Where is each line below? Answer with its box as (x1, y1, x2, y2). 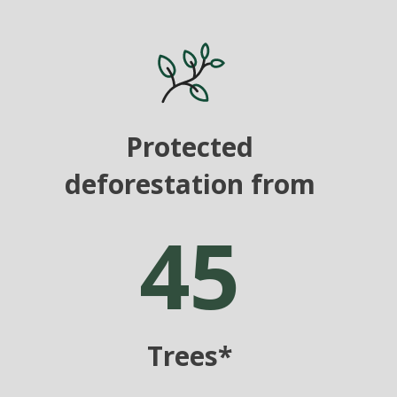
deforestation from (64, 166, 315, 203)
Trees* (147, 338, 232, 375)
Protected (126, 128, 253, 166)
